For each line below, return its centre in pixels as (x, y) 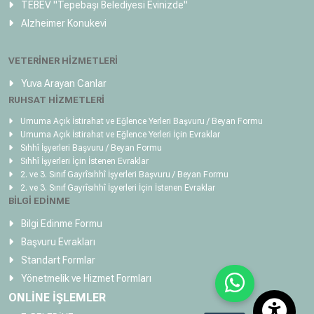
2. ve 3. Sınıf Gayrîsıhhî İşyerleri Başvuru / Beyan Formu (123, 175)
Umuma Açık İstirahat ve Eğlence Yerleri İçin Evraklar (119, 135)
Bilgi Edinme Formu (61, 224)
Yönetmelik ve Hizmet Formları (85, 279)
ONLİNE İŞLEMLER (57, 298)
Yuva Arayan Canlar (63, 84)
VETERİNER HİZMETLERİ (63, 61)
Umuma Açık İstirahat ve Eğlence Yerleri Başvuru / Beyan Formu (141, 122)
